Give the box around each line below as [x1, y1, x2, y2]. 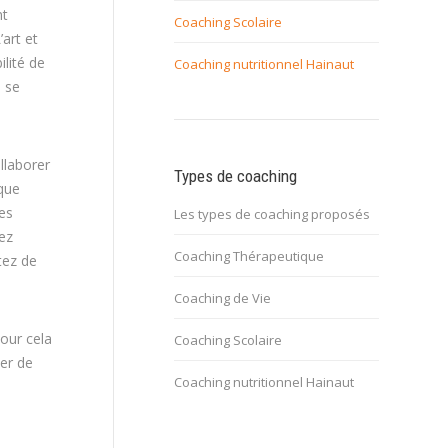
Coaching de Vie [174, 289, 271, 307]
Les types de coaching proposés [174, 205, 370, 223]
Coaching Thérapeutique [174, 247, 324, 265]
